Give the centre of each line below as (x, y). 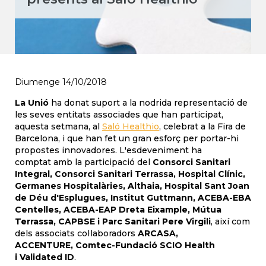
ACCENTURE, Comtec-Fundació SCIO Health (115, 245)
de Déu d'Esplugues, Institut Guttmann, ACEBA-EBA (133, 198)
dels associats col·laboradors (76, 233)
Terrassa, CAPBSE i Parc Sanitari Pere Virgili (113, 221)
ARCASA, (158, 233)
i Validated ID (45, 257)
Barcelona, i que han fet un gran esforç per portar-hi (127, 138)
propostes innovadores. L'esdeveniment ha (108, 150)
